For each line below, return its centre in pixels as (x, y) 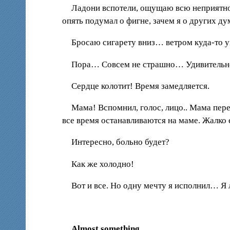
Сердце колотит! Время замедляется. (141, 86)
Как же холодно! (103, 164)
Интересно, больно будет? (121, 142)
